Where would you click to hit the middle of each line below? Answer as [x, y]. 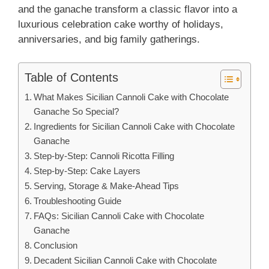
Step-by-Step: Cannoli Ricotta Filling [104, 156]
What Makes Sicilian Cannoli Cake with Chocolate [131, 97]
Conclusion [56, 245]
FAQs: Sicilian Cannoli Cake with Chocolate [119, 216]
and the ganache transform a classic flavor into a [128, 10]
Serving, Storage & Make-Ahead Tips [107, 186]
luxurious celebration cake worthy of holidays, [121, 25]
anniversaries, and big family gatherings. [109, 40]
